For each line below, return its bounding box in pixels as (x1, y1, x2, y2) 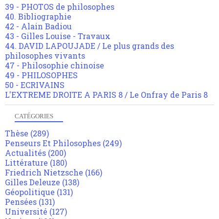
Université (5, 206, 47, 217)
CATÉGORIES (15, 112, 53, 120)
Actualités (5, 148, 46, 158)
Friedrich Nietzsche (5, 167, 83, 178)
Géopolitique (5, 187, 55, 197)
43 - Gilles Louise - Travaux (5, 31, 110, 42)
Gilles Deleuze (5, 177, 60, 188)
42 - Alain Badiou (5, 21, 72, 32)
